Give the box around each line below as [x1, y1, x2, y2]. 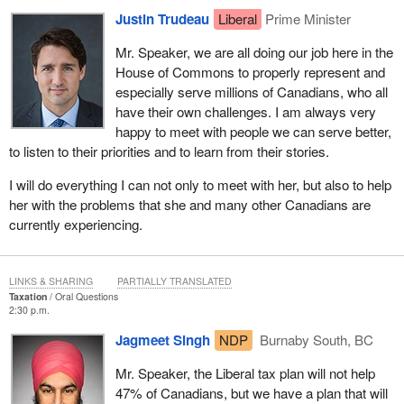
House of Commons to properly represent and [115, 61, 385, 81]
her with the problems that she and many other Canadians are [8, 195, 371, 215]
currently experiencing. [8, 215, 142, 234]
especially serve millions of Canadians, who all [115, 81, 388, 101]
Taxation [8, 289, 47, 304]
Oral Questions [54, 289, 118, 304]
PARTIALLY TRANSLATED [116, 274, 232, 289]
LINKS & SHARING [8, 274, 93, 289]
